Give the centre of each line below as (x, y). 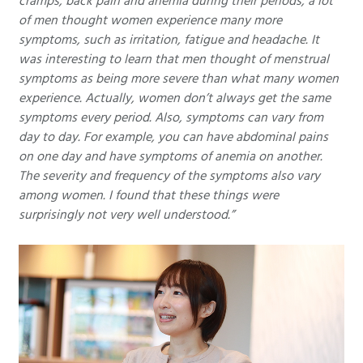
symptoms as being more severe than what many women (179, 79)
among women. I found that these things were (149, 196)
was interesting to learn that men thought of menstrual (174, 60)
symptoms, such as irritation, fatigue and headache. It (169, 40)
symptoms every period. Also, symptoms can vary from (171, 118)
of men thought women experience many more (150, 21)
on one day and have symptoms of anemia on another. (171, 157)
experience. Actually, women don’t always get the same (175, 98)
